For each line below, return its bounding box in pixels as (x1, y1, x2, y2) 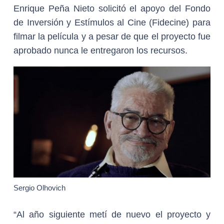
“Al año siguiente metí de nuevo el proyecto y (13, 209, 210, 220)
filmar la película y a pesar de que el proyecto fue (13, 31, 210, 42)
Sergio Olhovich (13, 183, 65, 192)
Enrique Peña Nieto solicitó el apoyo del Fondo (13, 3, 210, 14)
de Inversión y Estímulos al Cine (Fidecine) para (13, 17, 210, 28)
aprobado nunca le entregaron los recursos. (13, 45, 187, 56)
